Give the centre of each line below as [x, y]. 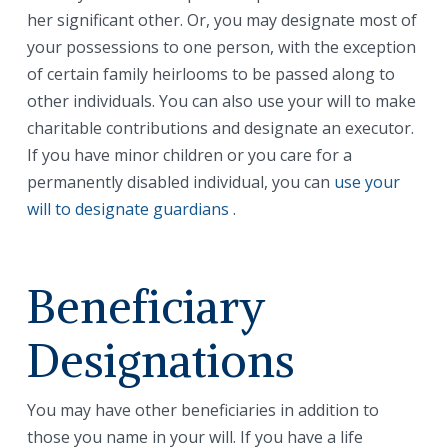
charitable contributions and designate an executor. [220, 128]
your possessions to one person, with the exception [221, 47]
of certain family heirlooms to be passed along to [210, 74]
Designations [160, 361]
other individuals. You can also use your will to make [221, 101]
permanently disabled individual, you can [180, 182]
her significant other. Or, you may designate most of [221, 20]
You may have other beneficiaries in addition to [202, 410]
